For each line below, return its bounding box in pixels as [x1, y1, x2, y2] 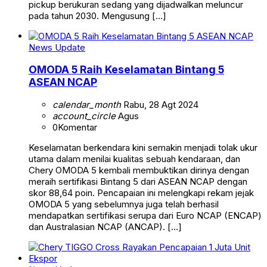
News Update [29, 41, 85, 53]
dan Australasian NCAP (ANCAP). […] [29, 221, 182, 232]
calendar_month [52, 98, 121, 110]
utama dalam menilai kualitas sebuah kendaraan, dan [29, 153, 240, 164]
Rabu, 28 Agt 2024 [121, 98, 198, 110]
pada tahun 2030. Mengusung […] [29, 10, 166, 21]
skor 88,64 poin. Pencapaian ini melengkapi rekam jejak [29, 187, 254, 198]
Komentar [58, 121, 97, 133]
